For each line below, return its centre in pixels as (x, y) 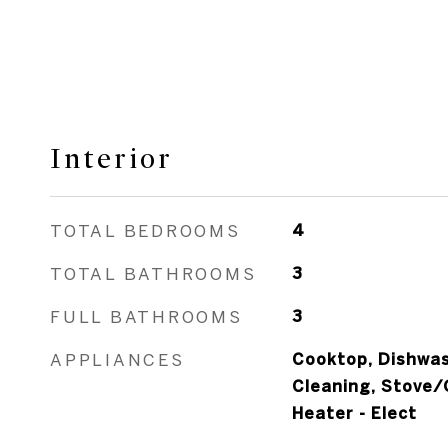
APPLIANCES (117, 359)
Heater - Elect (354, 413)
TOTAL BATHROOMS (153, 273)
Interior (111, 159)
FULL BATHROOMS (146, 316)
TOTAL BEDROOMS (145, 230)
